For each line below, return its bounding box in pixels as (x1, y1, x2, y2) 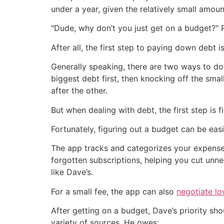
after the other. (51, 85, 107, 96)
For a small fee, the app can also (51, 186, 176, 196)
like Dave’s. (51, 167, 93, 177)
